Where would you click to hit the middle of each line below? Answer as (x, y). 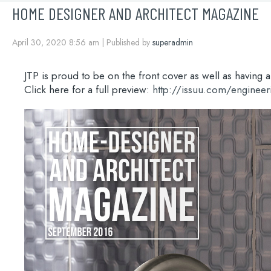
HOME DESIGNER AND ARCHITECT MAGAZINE (135, 13)
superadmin (173, 42)
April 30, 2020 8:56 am (57, 42)
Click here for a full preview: (88, 90)
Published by (129, 42)
